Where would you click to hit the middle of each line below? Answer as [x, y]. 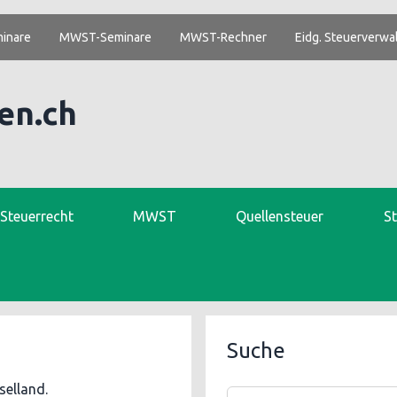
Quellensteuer [280, 216]
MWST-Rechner [223, 37]
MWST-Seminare [105, 37]
